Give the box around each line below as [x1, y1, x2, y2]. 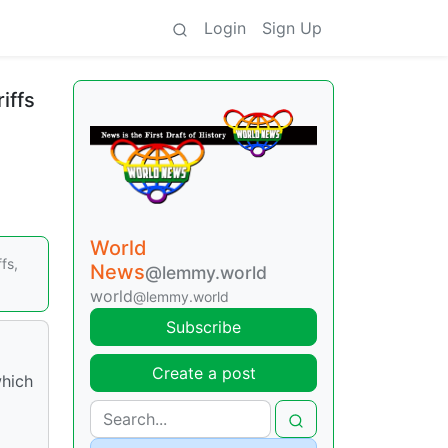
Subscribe [166, 316, 241, 337]
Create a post [151, 362, 256, 383]
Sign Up [262, 18, 322, 38]
